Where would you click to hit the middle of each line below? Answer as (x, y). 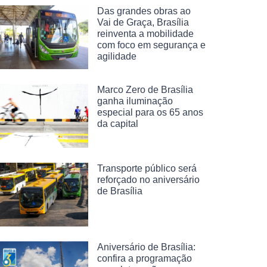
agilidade (117, 56)
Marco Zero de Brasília (145, 89)
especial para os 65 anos (150, 112)
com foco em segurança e (151, 45)
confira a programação (145, 258)
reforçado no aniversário (148, 179)
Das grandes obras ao (144, 11)
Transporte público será (147, 168)
